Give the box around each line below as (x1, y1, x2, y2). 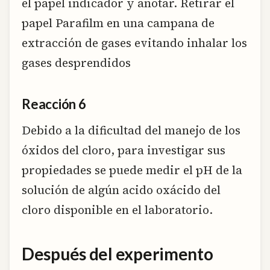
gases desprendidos (22, 54, 131, 71)
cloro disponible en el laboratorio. (22, 202, 213, 218)
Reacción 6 (22, 96, 86, 113)
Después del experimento (22, 243, 213, 264)
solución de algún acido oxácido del (22, 182, 221, 198)
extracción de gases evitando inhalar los (22, 34, 247, 51)
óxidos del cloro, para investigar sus (22, 142, 225, 159)
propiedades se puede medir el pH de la (22, 162, 242, 178)
